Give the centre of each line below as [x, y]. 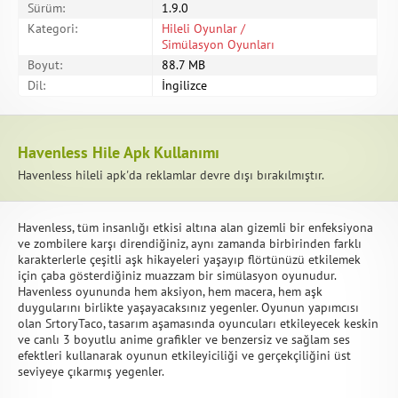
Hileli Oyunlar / [203, 28]
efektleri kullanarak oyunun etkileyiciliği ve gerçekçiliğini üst [184, 355]
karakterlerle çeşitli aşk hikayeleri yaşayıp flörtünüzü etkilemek [189, 259]
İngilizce [184, 85]
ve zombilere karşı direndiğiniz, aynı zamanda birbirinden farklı [190, 243]
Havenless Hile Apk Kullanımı [119, 152]
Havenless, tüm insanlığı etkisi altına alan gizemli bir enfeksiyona [195, 227]
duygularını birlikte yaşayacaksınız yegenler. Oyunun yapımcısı [188, 307]
